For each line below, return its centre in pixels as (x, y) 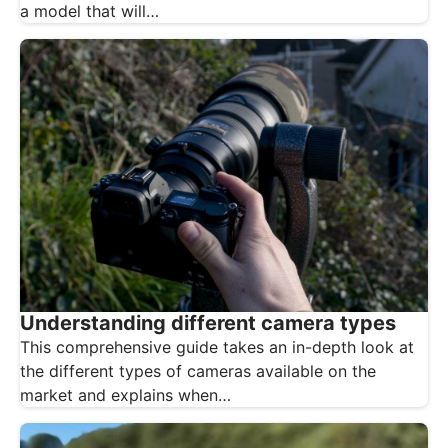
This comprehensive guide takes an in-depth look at (217, 346)
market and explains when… (125, 394)
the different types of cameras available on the (198, 370)
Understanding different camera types (208, 322)
